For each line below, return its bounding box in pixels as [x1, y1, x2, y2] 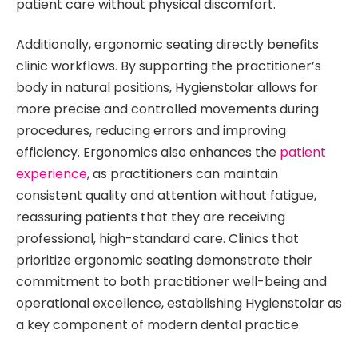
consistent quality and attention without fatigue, [16, 185, 316, 205]
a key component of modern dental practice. [16, 315, 301, 334]
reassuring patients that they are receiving [16, 207, 285, 226]
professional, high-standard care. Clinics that [16, 229, 299, 248]
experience [16, 164, 87, 183]
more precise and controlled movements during [16, 99, 319, 118]
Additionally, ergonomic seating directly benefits [16, 34, 319, 54]
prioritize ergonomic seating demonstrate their [16, 250, 312, 269]
